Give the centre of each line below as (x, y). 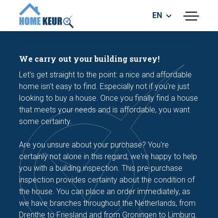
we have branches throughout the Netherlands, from (108, 203)
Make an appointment (67, 164)
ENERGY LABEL (52, 49)
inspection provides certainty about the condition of (107, 180)
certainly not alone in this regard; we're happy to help (108, 157)
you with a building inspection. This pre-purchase (101, 168)
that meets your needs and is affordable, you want (105, 110)
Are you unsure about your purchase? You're (94, 145)
